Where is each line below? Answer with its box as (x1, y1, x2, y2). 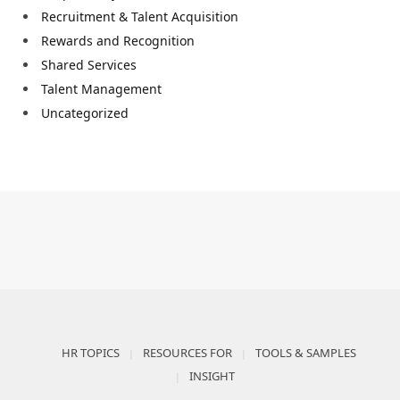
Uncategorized (41, 104, 129, 122)
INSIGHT (188, 368, 235, 385)
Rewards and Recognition (41, 31, 195, 49)
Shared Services (41, 56, 137, 73)
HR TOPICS (62, 345, 120, 362)
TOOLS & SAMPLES (255, 345, 356, 362)
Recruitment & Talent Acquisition (41, 7, 238, 25)
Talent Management (41, 80, 162, 98)
